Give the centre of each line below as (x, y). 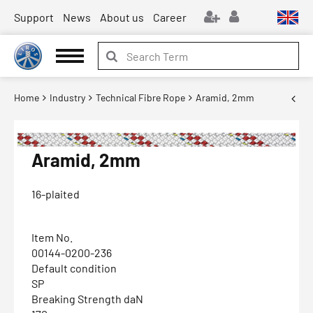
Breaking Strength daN (87, 299)
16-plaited (56, 194)
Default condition (74, 268)
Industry (67, 97)
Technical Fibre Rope (140, 97)
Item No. (52, 238)
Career (170, 17)
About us (122, 17)
